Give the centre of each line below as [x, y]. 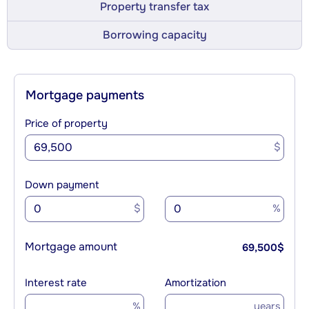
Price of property [66, 123]
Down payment [62, 185]
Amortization [196, 282]
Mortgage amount [71, 246]
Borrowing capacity [154, 34]
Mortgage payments [85, 95]
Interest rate [56, 282]
